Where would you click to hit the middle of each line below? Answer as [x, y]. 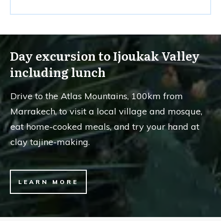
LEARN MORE [48, 182]
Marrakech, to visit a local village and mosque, [106, 111]
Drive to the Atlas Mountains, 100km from [97, 96]
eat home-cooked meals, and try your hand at [105, 127]
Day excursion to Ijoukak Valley [105, 56]
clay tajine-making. [50, 142]
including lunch [58, 72]
